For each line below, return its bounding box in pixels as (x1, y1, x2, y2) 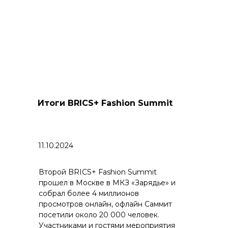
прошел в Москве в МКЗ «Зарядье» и (39, 178, 176, 187)
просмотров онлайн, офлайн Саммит (39, 199, 172, 209)
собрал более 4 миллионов (39, 189, 139, 198)
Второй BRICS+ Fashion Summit (39, 167, 157, 177)
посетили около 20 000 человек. (39, 210, 159, 219)
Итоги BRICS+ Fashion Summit (38, 98, 173, 108)
